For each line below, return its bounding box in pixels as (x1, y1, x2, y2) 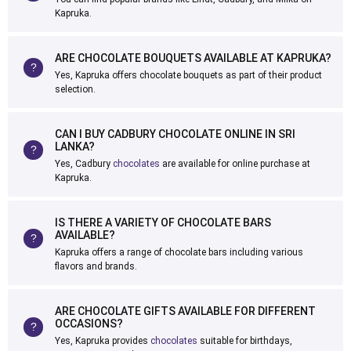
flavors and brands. (55, 261, 137, 272)
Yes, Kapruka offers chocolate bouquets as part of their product (55, 70, 322, 81)
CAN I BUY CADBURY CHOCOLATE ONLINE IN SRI (55, 128, 295, 140)
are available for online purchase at (160, 158, 310, 169)
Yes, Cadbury (55, 158, 113, 169)
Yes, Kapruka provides (55, 335, 150, 346)
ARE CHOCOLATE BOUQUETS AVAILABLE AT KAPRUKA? (55, 52, 331, 64)
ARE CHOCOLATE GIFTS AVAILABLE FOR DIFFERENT (55, 305, 316, 317)
